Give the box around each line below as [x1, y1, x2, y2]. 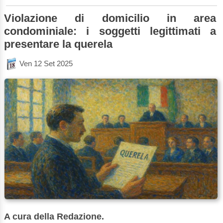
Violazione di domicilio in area [4, 11, 217, 24]
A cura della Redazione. [4, 211, 104, 222]
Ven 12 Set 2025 [19, 59, 73, 68]
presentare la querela [4, 37, 112, 50]
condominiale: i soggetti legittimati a [4, 24, 217, 37]
